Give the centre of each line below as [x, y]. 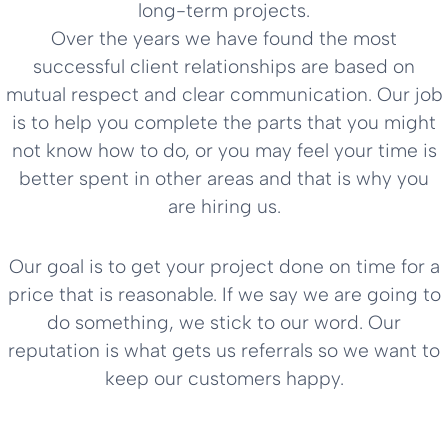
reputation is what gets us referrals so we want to [224, 350]
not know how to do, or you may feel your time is [224, 150]
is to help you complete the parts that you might [224, 122]
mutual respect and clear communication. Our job [224, 94]
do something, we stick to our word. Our [224, 322]
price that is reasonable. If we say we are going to [224, 294]
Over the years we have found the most [224, 38]
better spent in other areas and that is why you [224, 178]
